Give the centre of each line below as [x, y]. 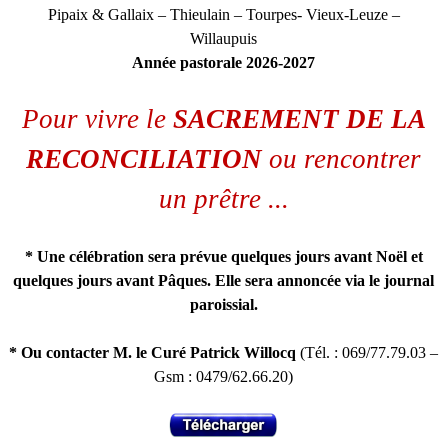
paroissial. [223, 304]
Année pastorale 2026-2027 [224, 62]
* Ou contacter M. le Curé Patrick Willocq [155, 352]
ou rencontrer [345, 159]
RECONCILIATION [144, 159]
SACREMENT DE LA [299, 119]
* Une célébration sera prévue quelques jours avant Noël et [223, 256]
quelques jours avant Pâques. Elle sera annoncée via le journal [224, 280]
